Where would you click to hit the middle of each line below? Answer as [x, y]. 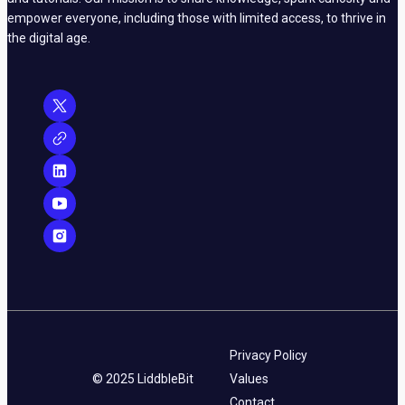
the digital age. [49, 38]
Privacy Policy [268, 355]
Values [249, 378]
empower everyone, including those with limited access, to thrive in [197, 18]
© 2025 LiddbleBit [143, 378]
